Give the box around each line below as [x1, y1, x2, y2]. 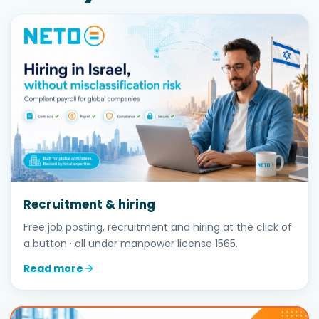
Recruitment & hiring [23, 195, 155, 213]
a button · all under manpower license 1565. [23, 236, 238, 251]
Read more [23, 261, 83, 276]
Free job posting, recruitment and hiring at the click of [23, 219, 292, 234]
